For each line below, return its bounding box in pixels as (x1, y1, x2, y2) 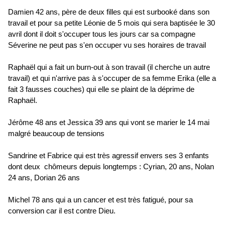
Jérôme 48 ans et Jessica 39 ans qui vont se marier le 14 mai (8, 118, 209, 127)
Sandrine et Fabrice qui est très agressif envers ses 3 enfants (8, 151, 209, 160)
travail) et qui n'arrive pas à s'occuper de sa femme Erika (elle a (8, 74, 216, 82)
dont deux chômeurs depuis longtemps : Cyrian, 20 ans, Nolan (8, 162, 214, 171)
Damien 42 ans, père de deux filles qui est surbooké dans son (8, 8, 209, 16)
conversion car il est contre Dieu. (8, 206, 116, 215)
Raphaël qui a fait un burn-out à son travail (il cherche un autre (8, 63, 210, 71)
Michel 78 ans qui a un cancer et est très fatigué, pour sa (8, 195, 193, 204)
